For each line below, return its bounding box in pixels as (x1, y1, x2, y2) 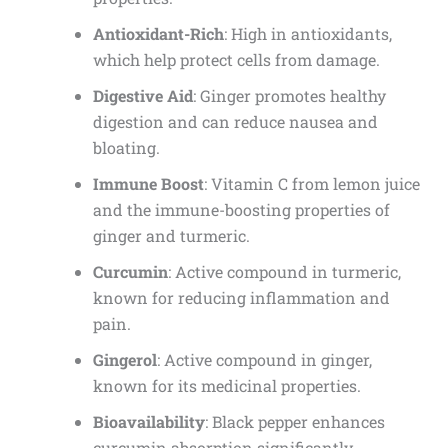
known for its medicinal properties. (92, 375, 361, 397)
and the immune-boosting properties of (92, 199, 390, 221)
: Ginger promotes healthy (192, 85, 386, 107)
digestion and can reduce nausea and (92, 111, 378, 133)
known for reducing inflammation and (92, 287, 390, 309)
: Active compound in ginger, (156, 349, 372, 371)
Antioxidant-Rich (92, 23, 224, 45)
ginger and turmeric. (92, 225, 250, 247)
